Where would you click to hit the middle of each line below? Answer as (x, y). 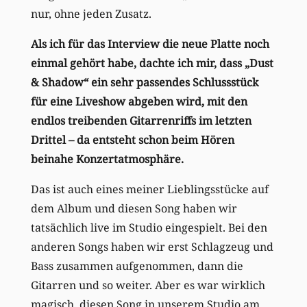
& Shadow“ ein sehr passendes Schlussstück (144, 82)
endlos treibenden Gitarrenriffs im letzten (141, 120)
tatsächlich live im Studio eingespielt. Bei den (149, 227)
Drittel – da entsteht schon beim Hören (132, 139)
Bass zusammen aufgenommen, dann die (137, 266)
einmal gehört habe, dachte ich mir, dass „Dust (152, 63)
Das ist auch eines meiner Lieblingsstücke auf (149, 189)
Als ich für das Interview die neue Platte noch (150, 44)
